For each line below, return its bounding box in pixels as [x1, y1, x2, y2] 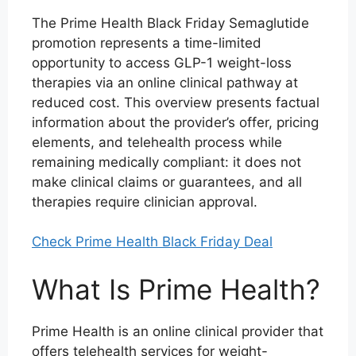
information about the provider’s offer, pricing [32, 114, 319, 130]
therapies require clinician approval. [32, 193, 257, 210]
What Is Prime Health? [32, 272, 320, 306]
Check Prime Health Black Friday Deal [32, 234, 273, 250]
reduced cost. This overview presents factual [32, 94, 319, 110]
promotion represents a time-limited [32, 34, 261, 51]
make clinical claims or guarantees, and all [32, 173, 302, 190]
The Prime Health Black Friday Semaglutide [32, 14, 309, 31]
